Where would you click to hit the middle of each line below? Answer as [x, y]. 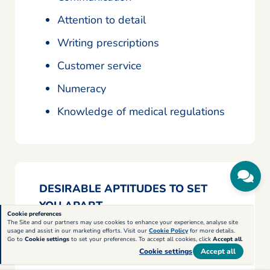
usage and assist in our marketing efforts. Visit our [78, 231]
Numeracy [82, 88]
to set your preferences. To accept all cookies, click [141, 239]
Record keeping [96, 234]
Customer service [99, 65]
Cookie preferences [34, 214]
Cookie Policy [168, 231]
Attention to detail [102, 20]
